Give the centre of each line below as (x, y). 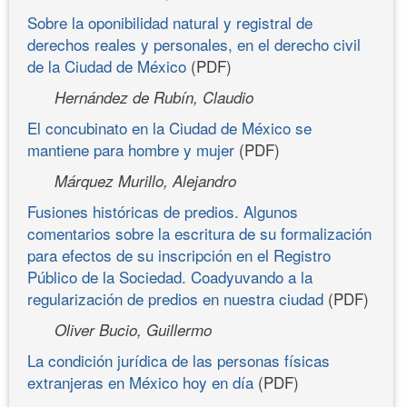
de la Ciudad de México (107, 65)
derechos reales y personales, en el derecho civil (194, 44)
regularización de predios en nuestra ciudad (175, 298)
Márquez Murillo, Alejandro (145, 180)
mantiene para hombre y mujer (131, 149)
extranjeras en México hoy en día (140, 382)
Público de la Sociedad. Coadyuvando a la (170, 276)
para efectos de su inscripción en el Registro (179, 254)
